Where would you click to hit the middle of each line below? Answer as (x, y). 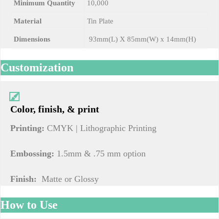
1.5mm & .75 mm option (101, 153)
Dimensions (32, 39)
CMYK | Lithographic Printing (100, 128)
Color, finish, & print (55, 109)
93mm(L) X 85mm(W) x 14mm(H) (142, 39)
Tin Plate (100, 21)
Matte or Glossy (70, 179)
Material (28, 21)
